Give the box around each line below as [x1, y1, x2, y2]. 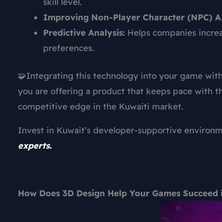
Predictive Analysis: [43, 27, 125, 38]
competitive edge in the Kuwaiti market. [18, 101, 183, 112]
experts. [18, 140, 52, 151]
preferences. [43, 42, 94, 53]
